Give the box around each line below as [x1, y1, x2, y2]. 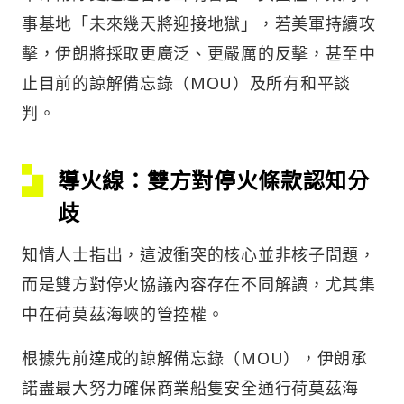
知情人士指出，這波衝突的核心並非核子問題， [22, 243, 376, 266]
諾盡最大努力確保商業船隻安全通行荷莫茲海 [22, 377, 360, 399]
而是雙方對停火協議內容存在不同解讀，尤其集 [22, 273, 376, 296]
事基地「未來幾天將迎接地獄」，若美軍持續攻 [22, 13, 376, 35]
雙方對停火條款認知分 [146, 165, 370, 196]
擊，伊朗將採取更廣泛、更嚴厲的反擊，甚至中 [22, 42, 376, 65]
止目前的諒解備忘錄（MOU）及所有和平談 [22, 72, 351, 95]
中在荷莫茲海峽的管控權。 [22, 303, 225, 326]
